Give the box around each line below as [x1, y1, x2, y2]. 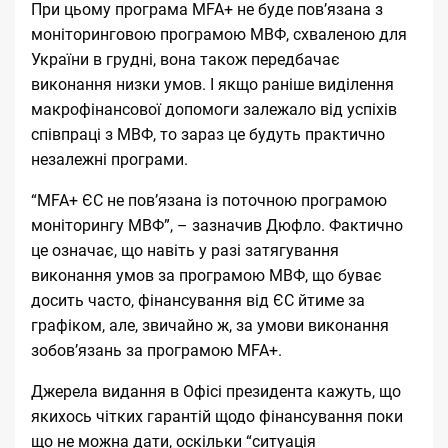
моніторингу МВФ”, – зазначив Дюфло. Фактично [31, 215, 403, 235]
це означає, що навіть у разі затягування [31, 240, 339, 260]
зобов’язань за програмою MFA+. [31, 340, 282, 360]
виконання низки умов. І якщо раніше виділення [31, 74, 394, 94]
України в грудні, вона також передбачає [31, 49, 340, 69]
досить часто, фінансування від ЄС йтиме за [31, 290, 365, 310]
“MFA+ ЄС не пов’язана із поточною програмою [31, 190, 387, 210]
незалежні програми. [31, 149, 188, 169]
